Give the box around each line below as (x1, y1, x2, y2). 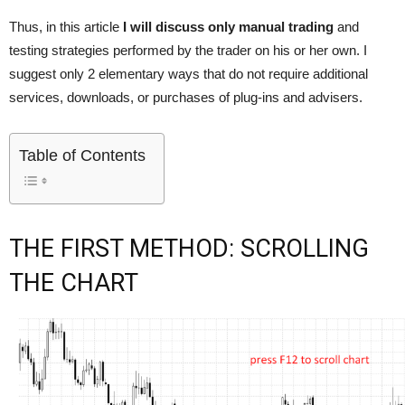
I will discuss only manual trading (123, 19, 334, 34)
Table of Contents (19, 146, 146, 165)
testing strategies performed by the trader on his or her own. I (9, 42, 367, 58)
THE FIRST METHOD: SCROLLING (9, 234, 369, 263)
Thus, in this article (9, 19, 123, 34)
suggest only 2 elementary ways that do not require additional (9, 66, 368, 81)
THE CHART (9, 268, 138, 297)
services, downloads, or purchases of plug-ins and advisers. (9, 89, 363, 105)
